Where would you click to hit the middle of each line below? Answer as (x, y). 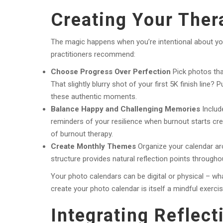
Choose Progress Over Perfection (111, 72)
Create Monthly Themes (93, 147)
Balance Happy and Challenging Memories (125, 109)
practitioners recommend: (93, 55)
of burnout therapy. (82, 134)
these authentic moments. (94, 97)
